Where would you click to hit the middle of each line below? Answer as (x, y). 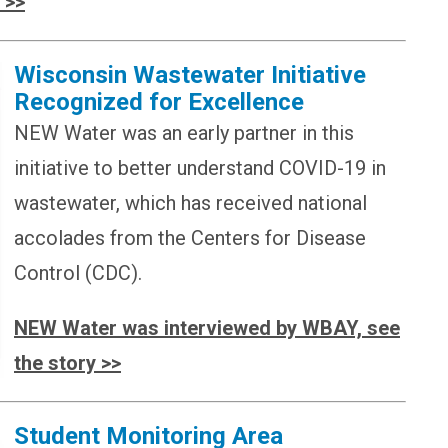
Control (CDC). (78, 272)
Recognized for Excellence (159, 101)
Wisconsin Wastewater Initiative (190, 74)
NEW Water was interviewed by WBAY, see (207, 327)
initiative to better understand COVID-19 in (200, 167)
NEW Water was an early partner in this (184, 132)
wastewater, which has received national (190, 202)
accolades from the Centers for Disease (190, 237)
